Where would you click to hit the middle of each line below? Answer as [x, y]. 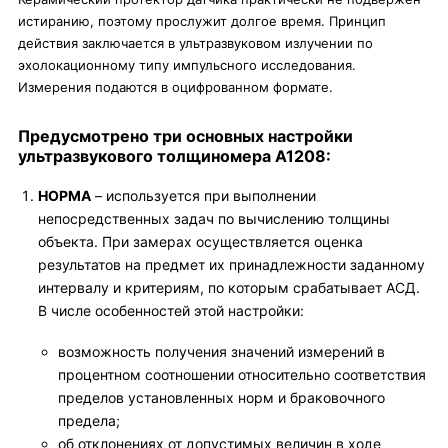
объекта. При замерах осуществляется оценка [200, 241]
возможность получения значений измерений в [221, 351]
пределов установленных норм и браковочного [221, 397]
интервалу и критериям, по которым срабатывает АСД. [229, 287]
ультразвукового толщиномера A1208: [174, 156]
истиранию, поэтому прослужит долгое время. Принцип [202, 21]
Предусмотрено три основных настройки [185, 136]
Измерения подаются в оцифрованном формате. [175, 87]
